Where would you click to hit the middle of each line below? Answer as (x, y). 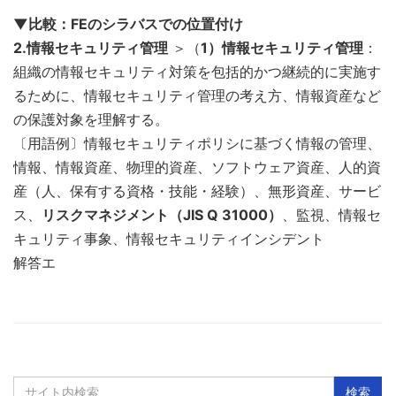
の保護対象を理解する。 (91, 119)
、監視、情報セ (331, 214)
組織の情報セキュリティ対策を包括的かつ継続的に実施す (197, 71)
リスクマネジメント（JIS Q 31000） (162, 214)
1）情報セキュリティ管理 (282, 47)
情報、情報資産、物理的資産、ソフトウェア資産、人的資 (197, 167)
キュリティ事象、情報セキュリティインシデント (169, 238)
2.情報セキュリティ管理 (91, 47)
